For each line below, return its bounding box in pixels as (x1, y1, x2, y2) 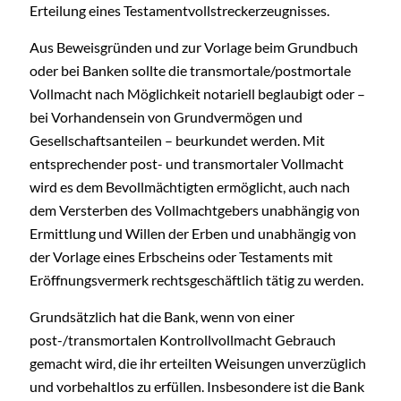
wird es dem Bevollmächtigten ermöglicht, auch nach (30, 178, 350, 195)
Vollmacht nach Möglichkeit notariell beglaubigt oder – (30, 85, 365, 102)
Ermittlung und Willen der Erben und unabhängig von (30, 225, 356, 242)
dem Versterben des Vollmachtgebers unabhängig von (30, 201, 360, 218)
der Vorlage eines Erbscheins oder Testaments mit (30, 248, 333, 265)
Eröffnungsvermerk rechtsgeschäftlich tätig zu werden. (30, 271, 363, 288)
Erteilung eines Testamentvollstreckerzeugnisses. (30, 2, 329, 19)
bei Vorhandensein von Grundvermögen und (30, 108, 303, 125)
